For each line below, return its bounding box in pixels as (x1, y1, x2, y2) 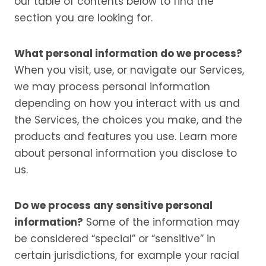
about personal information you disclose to (14, 146, 237, 160)
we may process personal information (14, 80, 210, 94)
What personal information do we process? (14, 46, 242, 61)
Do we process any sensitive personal (14, 198, 213, 213)
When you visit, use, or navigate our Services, (14, 63, 244, 77)
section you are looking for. (14, 11, 153, 25)
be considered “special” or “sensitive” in (14, 232, 216, 246)
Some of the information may (83, 215, 240, 229)
